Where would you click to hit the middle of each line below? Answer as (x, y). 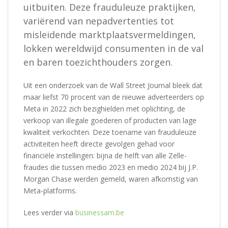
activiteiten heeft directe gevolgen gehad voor (99, 144)
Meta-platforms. (50, 190)
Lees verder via (49, 212)
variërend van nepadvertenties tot (99, 21)
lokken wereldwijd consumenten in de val (113, 48)
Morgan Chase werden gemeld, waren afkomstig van (111, 179)
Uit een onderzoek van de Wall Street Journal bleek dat (113, 85)
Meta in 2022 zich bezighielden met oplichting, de (104, 108)
